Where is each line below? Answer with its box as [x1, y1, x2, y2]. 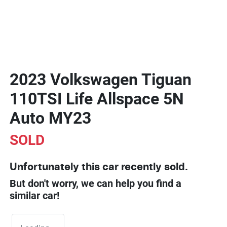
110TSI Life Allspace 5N [10, 89, 184, 108]
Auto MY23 [10, 108, 91, 128]
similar [10, 189, 43, 202]
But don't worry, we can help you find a [10, 177, 181, 190]
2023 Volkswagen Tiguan [10, 69, 192, 89]
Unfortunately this [10, 162, 102, 172]
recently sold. [119, 162, 188, 172]
